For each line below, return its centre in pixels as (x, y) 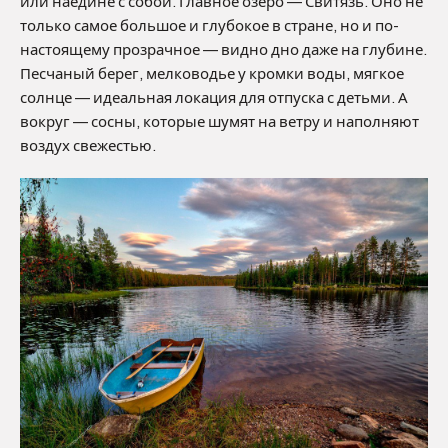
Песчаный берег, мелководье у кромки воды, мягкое (212, 73)
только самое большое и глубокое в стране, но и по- (209, 25)
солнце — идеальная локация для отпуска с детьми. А (214, 97)
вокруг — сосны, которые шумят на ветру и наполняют (219, 121)
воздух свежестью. (88, 145)
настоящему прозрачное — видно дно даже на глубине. (223, 49)
